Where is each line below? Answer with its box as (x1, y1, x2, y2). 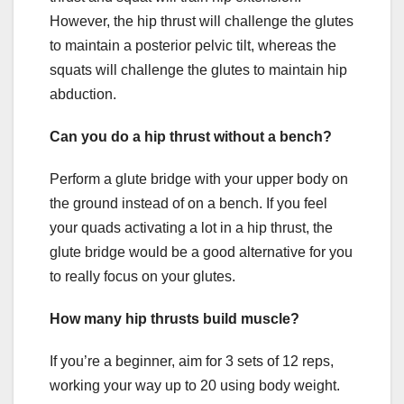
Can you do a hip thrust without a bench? (50, 128, 332, 144)
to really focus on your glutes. (50, 268, 235, 284)
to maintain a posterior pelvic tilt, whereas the (50, 37, 336, 53)
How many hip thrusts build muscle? (50, 310, 299, 326)
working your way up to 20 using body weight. (50, 377, 340, 393)
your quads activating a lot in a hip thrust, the (50, 219, 333, 235)
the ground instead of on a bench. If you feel (50, 195, 327, 211)
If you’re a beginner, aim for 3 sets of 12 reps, (50, 353, 334, 369)
